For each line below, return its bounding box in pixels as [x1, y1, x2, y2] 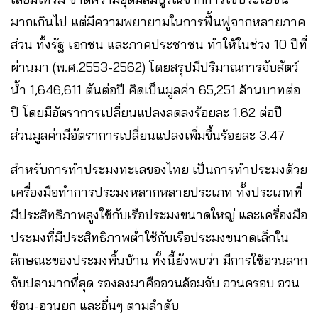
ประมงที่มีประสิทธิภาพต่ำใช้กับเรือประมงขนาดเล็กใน [11, 229, 289, 246]
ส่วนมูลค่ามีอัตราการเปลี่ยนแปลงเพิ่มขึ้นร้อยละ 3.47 [11, 127, 285, 144]
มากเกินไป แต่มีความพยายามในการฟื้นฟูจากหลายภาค [11, 13, 305, 31]
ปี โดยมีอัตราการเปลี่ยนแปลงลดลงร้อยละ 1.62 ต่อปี [11, 104, 283, 121]
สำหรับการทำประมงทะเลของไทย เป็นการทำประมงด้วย [11, 161, 307, 178]
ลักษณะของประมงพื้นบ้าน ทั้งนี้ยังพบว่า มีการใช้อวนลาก [11, 252, 307, 269]
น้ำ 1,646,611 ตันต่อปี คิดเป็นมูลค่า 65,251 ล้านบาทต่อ [11, 82, 300, 99]
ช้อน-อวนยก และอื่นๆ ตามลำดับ [11, 297, 179, 314]
